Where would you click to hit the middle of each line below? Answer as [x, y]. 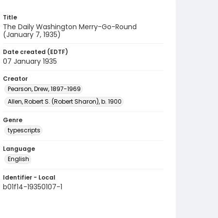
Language [19, 149]
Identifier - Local [29, 177]
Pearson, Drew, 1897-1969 [44, 89]
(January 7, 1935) [32, 35]
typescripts [24, 130]
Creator [15, 79]
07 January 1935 [30, 61]
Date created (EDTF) [36, 52]
